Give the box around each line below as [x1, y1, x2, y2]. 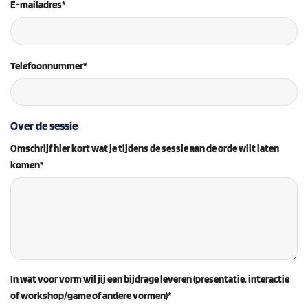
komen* [10, 158, 44, 172]
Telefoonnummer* [10, 58, 87, 72]
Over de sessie [10, 118, 78, 133]
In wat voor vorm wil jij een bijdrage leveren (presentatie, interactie [10, 272, 289, 286]
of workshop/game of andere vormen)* [10, 289, 172, 302]
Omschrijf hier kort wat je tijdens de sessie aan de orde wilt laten [10, 142, 279, 155]
